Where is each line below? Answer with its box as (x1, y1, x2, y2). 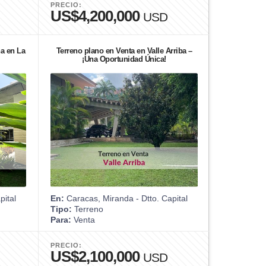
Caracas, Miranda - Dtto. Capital (64, 193, 188, 203)
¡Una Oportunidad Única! (82, 54, 166, 64)
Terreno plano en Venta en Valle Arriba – (56, 46, 192, 55)
